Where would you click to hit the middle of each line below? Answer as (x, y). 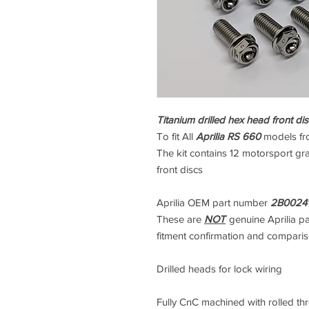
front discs (180, 169)
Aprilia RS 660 (228, 136)
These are (180, 219)
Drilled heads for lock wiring (219, 269)
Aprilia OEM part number (213, 202)
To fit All (176, 136)
